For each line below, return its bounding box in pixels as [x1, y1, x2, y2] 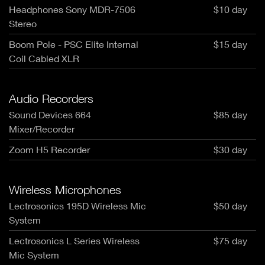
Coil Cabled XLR [9, 53, 79, 64]
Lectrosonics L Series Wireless [9, 235, 140, 246]
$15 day [214, 38, 247, 50]
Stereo [9, 18, 37, 29]
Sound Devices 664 [9, 109, 91, 120]
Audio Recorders [9, 92, 93, 105]
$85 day [214, 109, 247, 120]
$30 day [214, 144, 247, 155]
